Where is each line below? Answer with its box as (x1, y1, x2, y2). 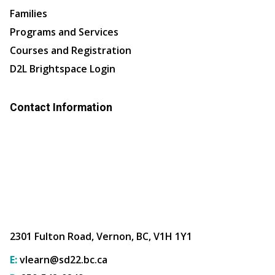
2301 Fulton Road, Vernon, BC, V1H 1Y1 (10, 229, 192, 243)
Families (10, 6, 47, 20)
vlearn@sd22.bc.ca (20, 252, 107, 266)
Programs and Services (10, 25, 118, 39)
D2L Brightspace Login (10, 61, 115, 76)
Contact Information (10, 101, 112, 114)
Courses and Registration (10, 43, 131, 57)
